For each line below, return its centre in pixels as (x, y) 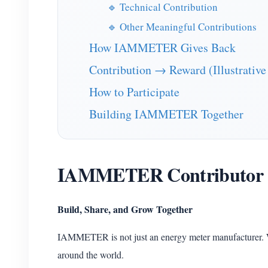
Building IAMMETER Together (166, 114)
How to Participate (134, 92)
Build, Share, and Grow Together (125, 209)
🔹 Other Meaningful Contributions (182, 27)
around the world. (91, 255)
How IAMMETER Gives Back (162, 48)
